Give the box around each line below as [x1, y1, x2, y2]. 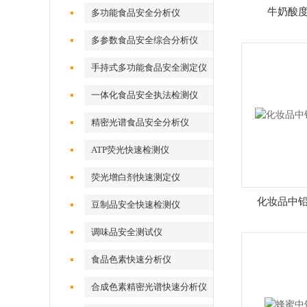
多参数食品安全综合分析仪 [91, 35, 199, 45]
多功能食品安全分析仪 [91, 8, 181, 18]
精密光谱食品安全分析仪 [91, 117, 190, 127]
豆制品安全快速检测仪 [91, 199, 181, 210]
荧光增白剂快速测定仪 [91, 172, 181, 182]
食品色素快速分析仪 [91, 254, 172, 265]
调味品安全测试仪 [91, 227, 163, 237]
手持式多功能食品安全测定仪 [91, 62, 208, 73]
